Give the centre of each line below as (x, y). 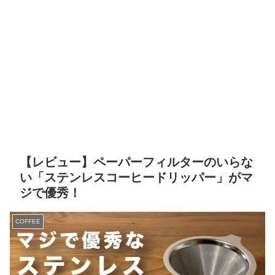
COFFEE (28, 221)
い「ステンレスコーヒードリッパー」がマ (136, 177)
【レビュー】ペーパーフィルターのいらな (136, 162)
